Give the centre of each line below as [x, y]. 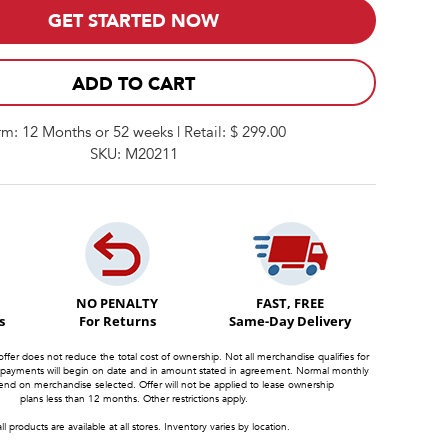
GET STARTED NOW [133, 21]
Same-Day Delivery [290, 320]
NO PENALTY [117, 302]
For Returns [117, 320]
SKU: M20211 [133, 153]
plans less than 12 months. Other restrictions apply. [133, 398]
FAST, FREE [290, 302]
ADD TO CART [133, 84]
